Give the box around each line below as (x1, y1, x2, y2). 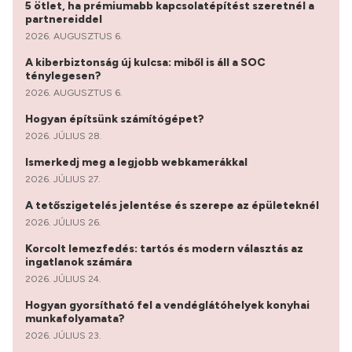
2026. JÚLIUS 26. (25, 216, 101, 228)
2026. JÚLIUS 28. (25, 130, 102, 141)
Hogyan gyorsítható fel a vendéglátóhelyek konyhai (25, 298, 310, 312)
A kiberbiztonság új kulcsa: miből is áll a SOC (25, 55, 266, 69)
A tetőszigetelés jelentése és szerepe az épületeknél (25, 198, 321, 212)
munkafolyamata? (25, 311, 127, 325)
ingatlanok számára (25, 255, 134, 269)
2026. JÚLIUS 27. (25, 173, 101, 185)
